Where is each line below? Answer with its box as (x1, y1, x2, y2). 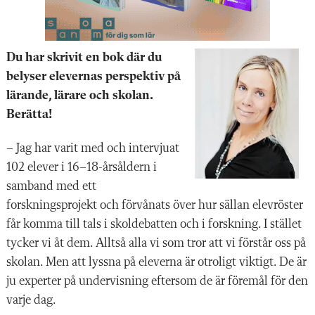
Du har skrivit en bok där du (6, 51, 162, 65)
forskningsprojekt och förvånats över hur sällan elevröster (6, 199, 303, 212)
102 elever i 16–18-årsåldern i (6, 161, 157, 174)
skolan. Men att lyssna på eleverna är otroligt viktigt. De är (6, 256, 307, 269)
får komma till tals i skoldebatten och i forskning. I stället (6, 218, 302, 231)
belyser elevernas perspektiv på (6, 70, 181, 84)
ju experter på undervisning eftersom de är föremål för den (6, 275, 308, 288)
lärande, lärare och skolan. (6, 89, 153, 103)
